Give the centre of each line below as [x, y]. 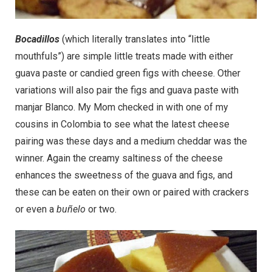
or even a [36, 209]
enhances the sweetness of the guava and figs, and [124, 175]
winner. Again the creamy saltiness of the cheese [119, 158]
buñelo [72, 209]
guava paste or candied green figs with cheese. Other [128, 73]
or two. [102, 209]
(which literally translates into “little [135, 39]
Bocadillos [37, 39]
